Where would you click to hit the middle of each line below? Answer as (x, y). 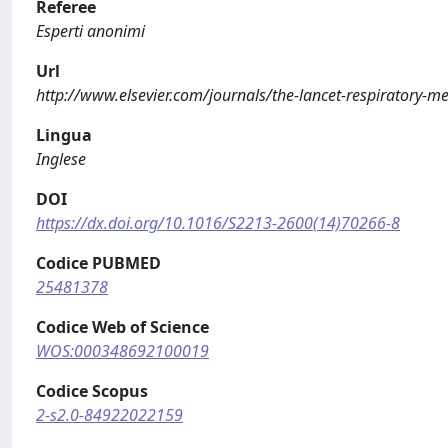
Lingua (64, 135)
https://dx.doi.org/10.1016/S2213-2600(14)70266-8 (218, 223)
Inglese (61, 159)
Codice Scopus (92, 391)
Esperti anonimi (90, 31)
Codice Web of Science (122, 327)
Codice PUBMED (98, 263)
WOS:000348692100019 (122, 351)
